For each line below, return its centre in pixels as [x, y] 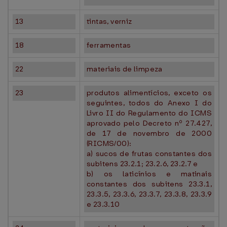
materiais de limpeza [125, 69]
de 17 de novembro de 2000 [149, 133]
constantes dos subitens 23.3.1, [149, 184]
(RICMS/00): [109, 143]
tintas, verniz [109, 21]
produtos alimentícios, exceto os [149, 93]
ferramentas [109, 45]
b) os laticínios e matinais [149, 174]
